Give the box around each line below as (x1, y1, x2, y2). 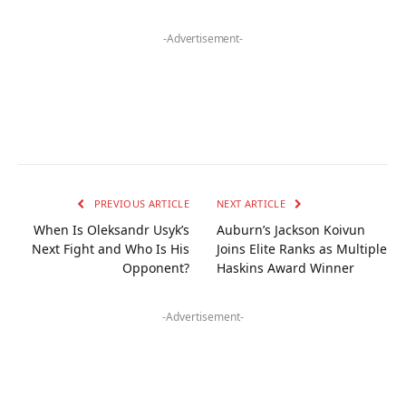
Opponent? (122, 258, 189, 276)
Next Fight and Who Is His (32, 239, 189, 257)
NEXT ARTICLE (217, 196, 289, 210)
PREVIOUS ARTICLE (91, 196, 189, 210)
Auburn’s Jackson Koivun (217, 220, 365, 238)
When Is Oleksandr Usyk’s (34, 220, 189, 238)
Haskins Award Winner (217, 258, 354, 276)
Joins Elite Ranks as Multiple (217, 239, 387, 257)
